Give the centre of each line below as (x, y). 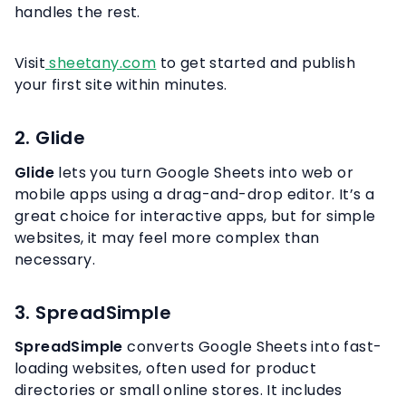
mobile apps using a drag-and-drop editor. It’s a (195, 194)
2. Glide (50, 137)
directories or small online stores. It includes (179, 391)
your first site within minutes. (121, 84)
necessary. (55, 259)
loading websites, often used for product (165, 369)
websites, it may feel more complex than (167, 237)
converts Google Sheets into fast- (252, 347)
